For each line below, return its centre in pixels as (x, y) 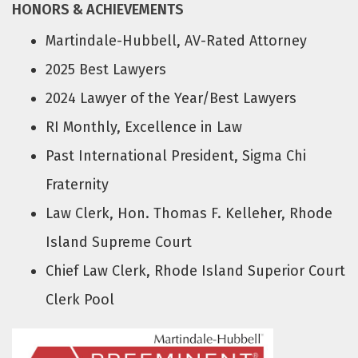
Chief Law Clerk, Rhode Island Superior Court (196, 270)
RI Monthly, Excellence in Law (144, 127)
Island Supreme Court (119, 242)
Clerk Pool (80, 299)
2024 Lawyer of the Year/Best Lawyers (171, 98)
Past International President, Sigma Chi (176, 155)
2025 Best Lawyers (106, 69)
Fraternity (78, 184)
